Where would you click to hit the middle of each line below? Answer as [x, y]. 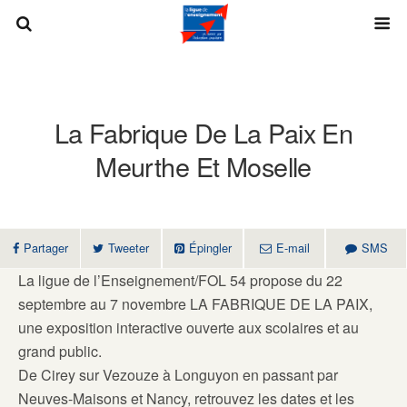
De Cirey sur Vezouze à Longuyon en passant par [178, 375]
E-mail [293, 248]
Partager [45, 248]
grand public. [60, 351]
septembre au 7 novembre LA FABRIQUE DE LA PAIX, [195, 304]
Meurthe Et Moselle [203, 166]
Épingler [210, 248]
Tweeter [129, 248]
